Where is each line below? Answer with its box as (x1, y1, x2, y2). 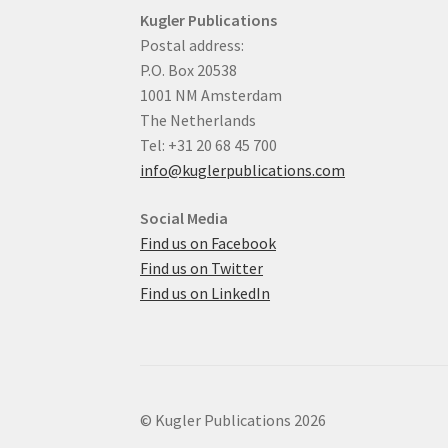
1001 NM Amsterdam (140, 84, 283, 105)
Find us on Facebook (140, 232, 277, 253)
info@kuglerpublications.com (140, 159, 346, 180)
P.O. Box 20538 (140, 59, 238, 80)
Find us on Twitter (140, 257, 264, 278)
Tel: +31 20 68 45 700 (140, 134, 278, 155)
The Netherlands (140, 109, 257, 130)
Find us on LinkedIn (140, 282, 271, 303)
